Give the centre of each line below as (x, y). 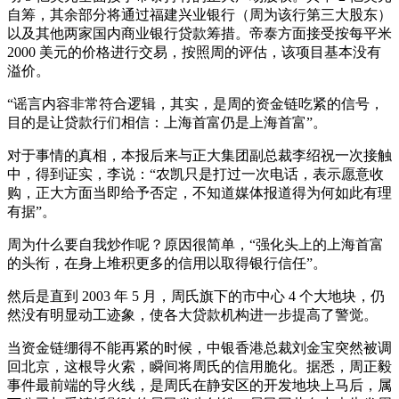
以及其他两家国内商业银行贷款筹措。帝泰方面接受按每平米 (199, 33)
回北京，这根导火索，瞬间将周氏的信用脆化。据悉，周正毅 (199, 366)
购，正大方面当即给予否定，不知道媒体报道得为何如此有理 (199, 192)
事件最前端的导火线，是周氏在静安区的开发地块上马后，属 (199, 385)
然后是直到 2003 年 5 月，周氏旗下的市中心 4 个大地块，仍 (196, 296)
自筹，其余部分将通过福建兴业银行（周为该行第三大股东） (199, 14)
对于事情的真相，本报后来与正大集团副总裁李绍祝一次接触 (199, 155)
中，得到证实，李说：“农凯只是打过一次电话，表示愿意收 (195, 174)
